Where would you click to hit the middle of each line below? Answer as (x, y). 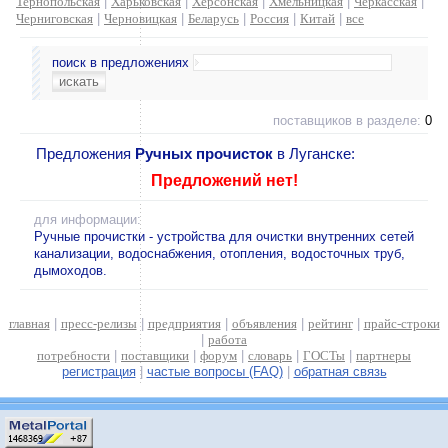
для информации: (87, 219)
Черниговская (54, 18)
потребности (73, 355)
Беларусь (213, 18)
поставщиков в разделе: (349, 120)
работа (227, 339)
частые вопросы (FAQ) (214, 371)
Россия (269, 18)
